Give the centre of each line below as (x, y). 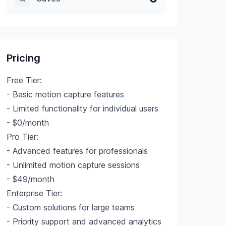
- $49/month (31, 179)
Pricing (24, 58)
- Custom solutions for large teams (71, 207)
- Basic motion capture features (66, 94)
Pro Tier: (23, 137)
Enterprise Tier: (35, 193)
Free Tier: (24, 80)
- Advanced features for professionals (77, 151)
